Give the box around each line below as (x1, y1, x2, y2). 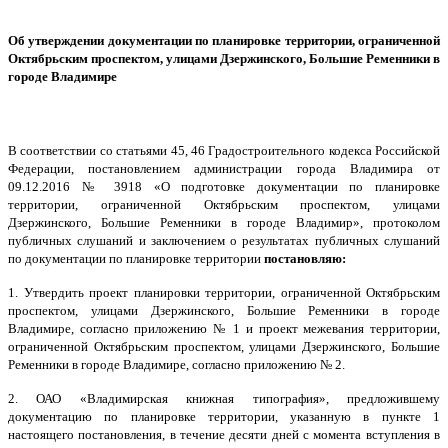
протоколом (363, 214, 440, 230)
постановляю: (264, 250, 346, 266)
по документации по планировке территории (8, 250, 264, 266)
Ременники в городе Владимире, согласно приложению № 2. (8, 356, 345, 372)
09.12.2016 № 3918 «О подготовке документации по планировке (8, 178, 440, 194)
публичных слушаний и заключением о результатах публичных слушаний (8, 232, 440, 248)
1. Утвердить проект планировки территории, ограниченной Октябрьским (8, 284, 440, 300)
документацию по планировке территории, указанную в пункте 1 (8, 408, 440, 424)
